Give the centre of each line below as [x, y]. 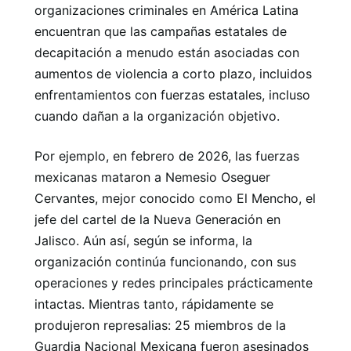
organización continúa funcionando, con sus [165, 261]
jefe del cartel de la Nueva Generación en [157, 219]
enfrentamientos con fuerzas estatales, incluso [172, 94]
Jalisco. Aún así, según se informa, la [143, 240]
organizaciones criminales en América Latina [166, 10]
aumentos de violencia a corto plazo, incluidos [173, 73]
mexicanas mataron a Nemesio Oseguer [152, 177]
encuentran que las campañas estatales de [161, 31]
